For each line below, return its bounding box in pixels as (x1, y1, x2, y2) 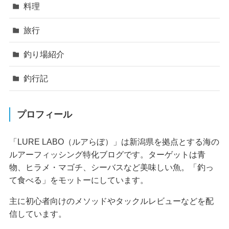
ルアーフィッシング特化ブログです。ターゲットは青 (9, 149, 205, 159)
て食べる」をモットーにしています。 (9, 175, 148, 185)
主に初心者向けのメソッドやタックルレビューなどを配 (9, 196, 214, 205)
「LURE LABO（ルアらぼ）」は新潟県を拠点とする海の (9, 136, 219, 146)
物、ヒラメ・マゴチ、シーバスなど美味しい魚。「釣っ (9, 162, 214, 172)
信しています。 (9, 209, 66, 218)
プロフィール (17, 109, 73, 120)
